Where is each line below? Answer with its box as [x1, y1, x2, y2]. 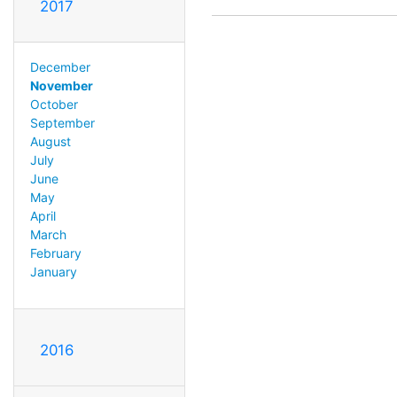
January [29, 263, 77, 279]
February [29, 245, 82, 261]
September [29, 114, 95, 130]
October [29, 96, 78, 112]
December [29, 58, 90, 74]
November [29, 77, 93, 93]
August [29, 133, 71, 149]
